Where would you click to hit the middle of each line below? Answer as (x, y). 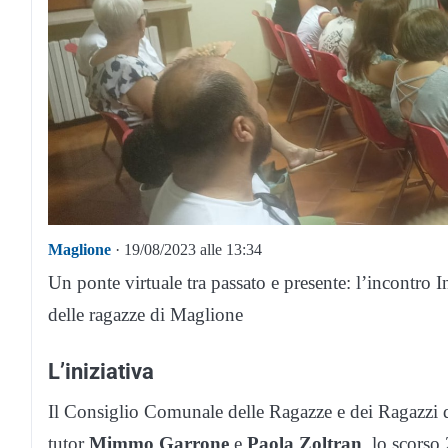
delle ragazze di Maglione (145, 315)
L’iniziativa (101, 371)
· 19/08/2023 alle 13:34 (186, 250)
